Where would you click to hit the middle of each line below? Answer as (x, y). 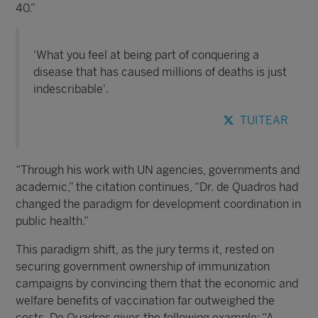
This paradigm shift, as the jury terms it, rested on (145, 250)
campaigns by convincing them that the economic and (157, 284)
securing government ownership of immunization (143, 267)
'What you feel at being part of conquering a (147, 55)
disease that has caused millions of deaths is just (160, 72)
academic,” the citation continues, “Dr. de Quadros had (157, 187)
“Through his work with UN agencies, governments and (158, 170)
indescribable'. (71, 89)
